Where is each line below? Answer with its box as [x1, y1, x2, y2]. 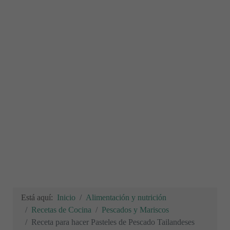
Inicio [57, 193, 75, 202]
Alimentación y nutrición [86, 193, 166, 202]
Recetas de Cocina [31, 205, 91, 214]
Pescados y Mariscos [102, 205, 169, 214]
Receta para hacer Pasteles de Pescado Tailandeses [31, 218, 195, 226]
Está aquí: [21, 193, 57, 202]
